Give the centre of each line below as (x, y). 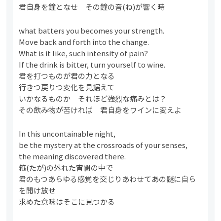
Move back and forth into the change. (84, 41)
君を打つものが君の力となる (67, 75)
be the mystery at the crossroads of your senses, (103, 145)
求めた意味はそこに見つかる (67, 201)
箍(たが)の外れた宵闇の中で (66, 167)
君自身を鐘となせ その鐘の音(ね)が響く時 (92, 6)
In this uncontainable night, (67, 133)
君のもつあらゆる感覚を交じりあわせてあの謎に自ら (108, 179)
